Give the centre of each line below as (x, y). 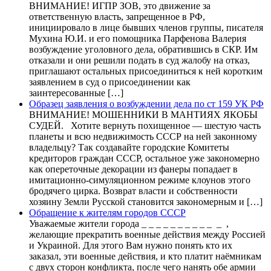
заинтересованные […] (76, 93)
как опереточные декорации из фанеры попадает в (133, 169)
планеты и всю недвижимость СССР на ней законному (143, 136)
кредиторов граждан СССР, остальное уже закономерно (144, 158)
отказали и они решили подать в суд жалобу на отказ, (139, 60)
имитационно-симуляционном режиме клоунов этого (140, 180)
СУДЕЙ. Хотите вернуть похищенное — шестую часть (145, 125)
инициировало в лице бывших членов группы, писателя (146, 27)
